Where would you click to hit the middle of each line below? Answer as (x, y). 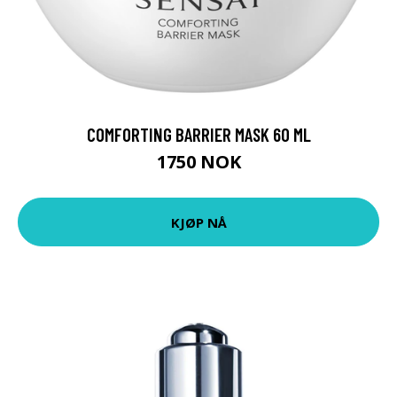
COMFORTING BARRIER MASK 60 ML (198, 134)
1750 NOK (198, 162)
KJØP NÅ (198, 222)
